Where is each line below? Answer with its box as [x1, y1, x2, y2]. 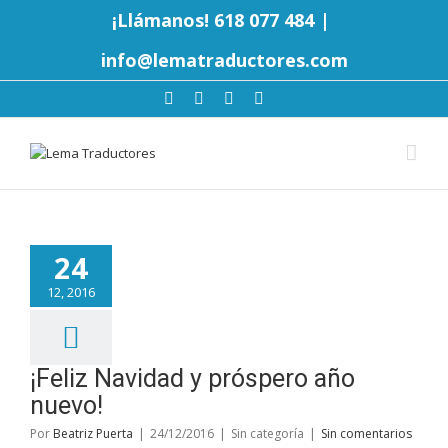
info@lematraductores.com [100, 48, 348, 72]
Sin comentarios [321, 425, 412, 442]
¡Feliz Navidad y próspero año [30, 364, 355, 393]
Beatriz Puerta [53, 425, 133, 442]
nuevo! [30, 391, 103, 420]
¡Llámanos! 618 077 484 [112, 8, 314, 32]
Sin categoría [231, 425, 304, 442]
